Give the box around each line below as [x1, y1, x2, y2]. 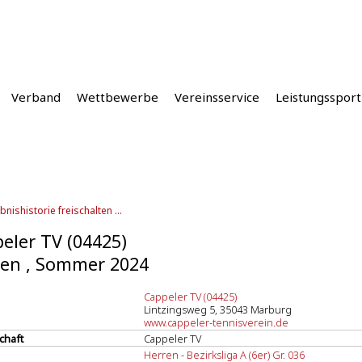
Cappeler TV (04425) [144, 289, 237, 304]
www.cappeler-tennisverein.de [144, 315, 288, 330]
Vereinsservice [175, 89, 259, 105]
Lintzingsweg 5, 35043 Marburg [144, 302, 292, 317]
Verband [11, 89, 61, 105]
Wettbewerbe [77, 89, 158, 105]
